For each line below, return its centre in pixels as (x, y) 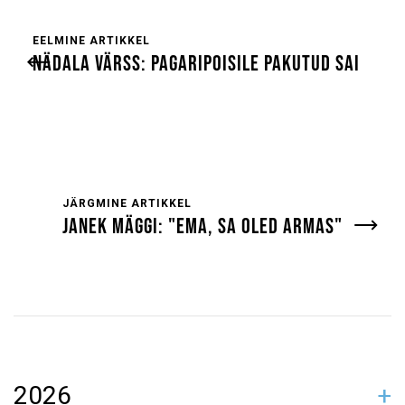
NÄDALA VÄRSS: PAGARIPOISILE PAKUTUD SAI (196, 64)
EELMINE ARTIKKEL (91, 41)
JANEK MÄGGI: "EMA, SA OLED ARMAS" (202, 226)
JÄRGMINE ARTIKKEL (127, 203)
